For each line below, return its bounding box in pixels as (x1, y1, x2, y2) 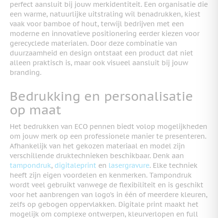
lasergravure (109, 161, 149, 170)
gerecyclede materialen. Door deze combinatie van (10, 39, 177, 48)
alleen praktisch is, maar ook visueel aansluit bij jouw (10, 58, 188, 68)
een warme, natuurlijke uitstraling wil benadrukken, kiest (10, 10, 200, 19)
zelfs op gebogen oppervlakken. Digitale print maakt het (10, 200, 199, 209)
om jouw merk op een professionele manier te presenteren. (10, 131, 206, 141)
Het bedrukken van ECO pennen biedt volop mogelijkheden (10, 122, 207, 131)
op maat (10, 102, 61, 118)
